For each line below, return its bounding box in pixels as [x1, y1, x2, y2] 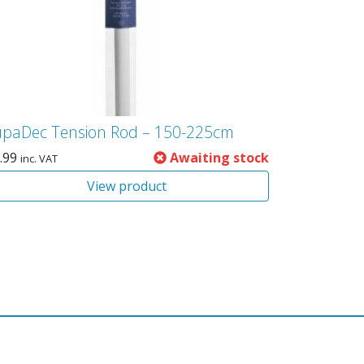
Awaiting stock [166, 149, 269, 167]
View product [86, 177, 167, 195]
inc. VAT [19, 151, 58, 166]
